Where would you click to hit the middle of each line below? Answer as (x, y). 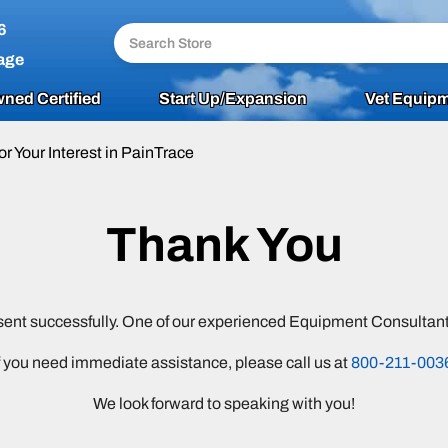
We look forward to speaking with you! (224, 403)
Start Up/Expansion (233, 98)
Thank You (224, 245)
